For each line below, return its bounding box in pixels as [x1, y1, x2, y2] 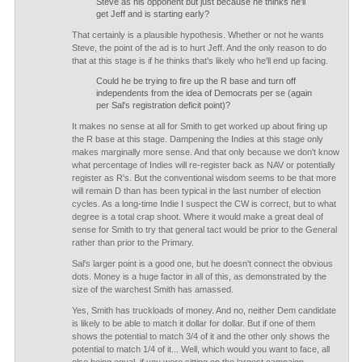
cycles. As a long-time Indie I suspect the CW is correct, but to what [71, 199, 336, 208]
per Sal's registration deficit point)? [95, 100, 230, 110]
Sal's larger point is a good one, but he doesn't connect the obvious [71, 259, 333, 268]
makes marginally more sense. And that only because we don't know [71, 147, 339, 157]
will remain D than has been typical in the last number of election [71, 186, 321, 196]
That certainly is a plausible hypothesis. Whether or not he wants [71, 30, 324, 40]
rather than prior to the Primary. [71, 238, 194, 247]
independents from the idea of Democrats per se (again [95, 88, 312, 98]
